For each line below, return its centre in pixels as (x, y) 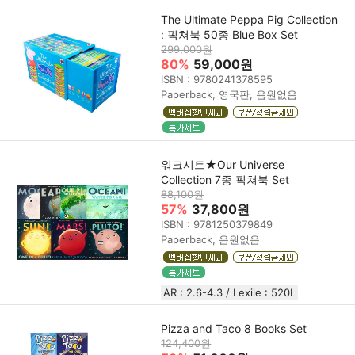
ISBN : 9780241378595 (217, 79)
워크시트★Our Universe (223, 164)
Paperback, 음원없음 (211, 239)
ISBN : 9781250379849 (217, 224)
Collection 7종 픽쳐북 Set (225, 179)
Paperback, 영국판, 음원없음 (229, 94)
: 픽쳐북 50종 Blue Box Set (230, 34)
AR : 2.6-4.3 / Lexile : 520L (230, 292)
